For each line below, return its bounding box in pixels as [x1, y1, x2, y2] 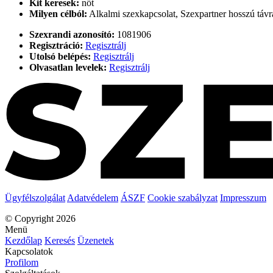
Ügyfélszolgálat [5, 192, 65, 203]
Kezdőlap [5, 235, 42, 246]
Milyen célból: [29, 8, 87, 19]
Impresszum [220, 192, 266, 203]
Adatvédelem [67, 192, 118, 203]
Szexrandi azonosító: [29, 29, 115, 40]
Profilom [5, 257, 38, 268]
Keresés [44, 235, 75, 246]
